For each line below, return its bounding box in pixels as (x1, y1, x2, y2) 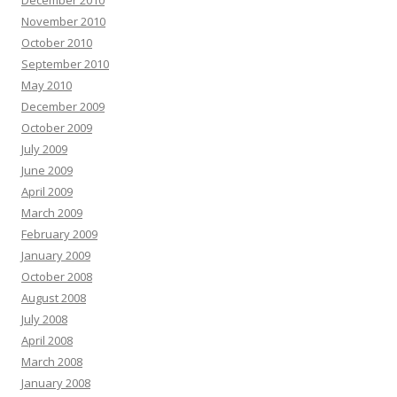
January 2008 (21, 375, 90, 391)
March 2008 (21, 354, 82, 370)
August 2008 (21, 290, 86, 306)
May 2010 (21, 77, 72, 93)
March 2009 (21, 205, 82, 221)
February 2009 (21, 226, 97, 242)
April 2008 (21, 332, 73, 348)
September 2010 (21, 56, 109, 72)
